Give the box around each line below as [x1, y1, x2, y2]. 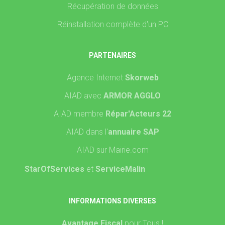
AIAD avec [64, 91, 103, 100]
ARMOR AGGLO [103, 91, 161, 100]
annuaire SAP [107, 127, 159, 137]
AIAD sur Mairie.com [76, 145, 149, 155]
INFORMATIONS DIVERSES [69, 197, 156, 205]
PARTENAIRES [89, 51, 136, 59]
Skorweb [125, 73, 159, 82]
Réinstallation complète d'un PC [57, 20, 168, 29]
